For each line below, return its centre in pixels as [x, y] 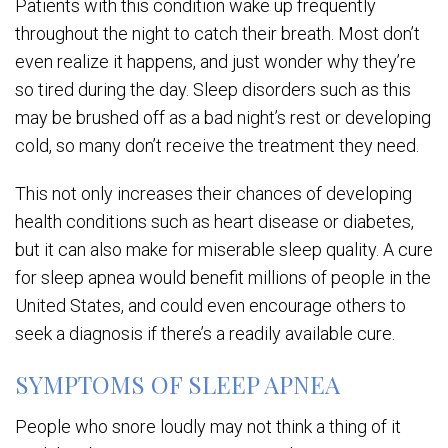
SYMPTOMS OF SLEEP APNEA [177, 384]
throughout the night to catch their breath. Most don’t [217, 33]
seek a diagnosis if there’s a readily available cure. [207, 333]
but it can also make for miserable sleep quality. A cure [224, 249]
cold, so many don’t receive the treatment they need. [219, 145]
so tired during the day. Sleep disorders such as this [213, 89]
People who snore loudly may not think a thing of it [208, 426]
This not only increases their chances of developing [213, 193]
